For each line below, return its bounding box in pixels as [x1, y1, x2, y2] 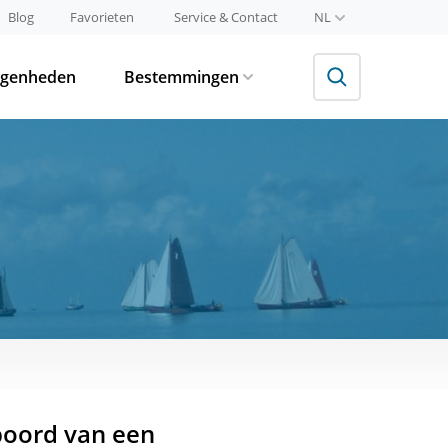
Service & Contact [174, 8, 278, 26]
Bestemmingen [124, 66, 239, 88]
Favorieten [70, 8, 134, 26]
